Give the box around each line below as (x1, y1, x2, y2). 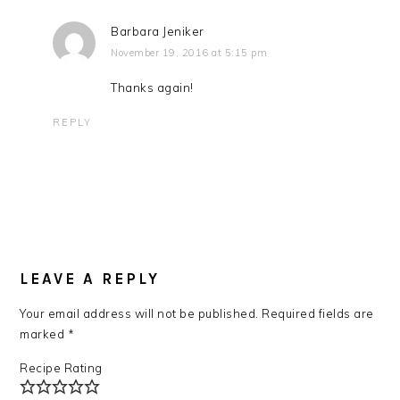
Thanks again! (111, 80, 194, 96)
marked (20, 327, 68, 342)
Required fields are (262, 306, 374, 321)
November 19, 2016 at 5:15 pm (111, 46, 268, 60)
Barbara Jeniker (111, 24, 204, 39)
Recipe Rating (20, 361, 103, 376)
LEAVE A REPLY (20, 270, 161, 288)
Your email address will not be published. (20, 306, 259, 321)
